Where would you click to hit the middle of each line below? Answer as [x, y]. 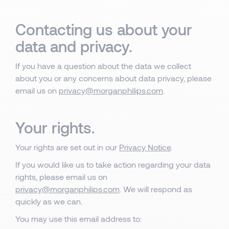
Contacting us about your [104, 29]
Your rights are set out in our [67, 147]
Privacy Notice [145, 147]
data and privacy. [74, 46]
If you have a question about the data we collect [103, 66]
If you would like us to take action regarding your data [113, 164]
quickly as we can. [49, 201]
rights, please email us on [61, 177]
